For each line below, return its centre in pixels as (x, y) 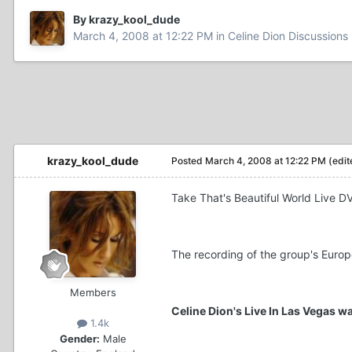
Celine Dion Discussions (288, 36)
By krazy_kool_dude (126, 20)
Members (93, 293)
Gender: (79, 338)
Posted (188, 161)
